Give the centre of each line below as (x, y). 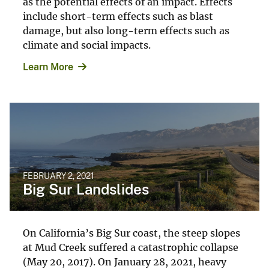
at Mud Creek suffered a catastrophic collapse (131, 247)
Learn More (48, 67)
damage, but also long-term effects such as (126, 30)
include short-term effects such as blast (118, 16)
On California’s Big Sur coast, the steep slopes (131, 233)
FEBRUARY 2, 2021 (59, 176)
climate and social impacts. (87, 45)
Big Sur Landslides (86, 189)
